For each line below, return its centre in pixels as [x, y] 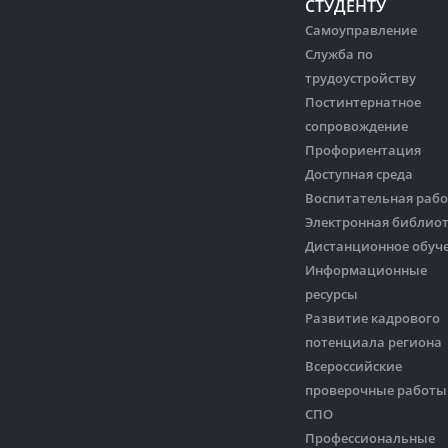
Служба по [339, 54]
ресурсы [331, 294]
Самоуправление [361, 30]
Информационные [366, 270]
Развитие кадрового [372, 318]
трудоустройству [360, 78]
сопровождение [356, 126]
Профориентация [363, 150]
